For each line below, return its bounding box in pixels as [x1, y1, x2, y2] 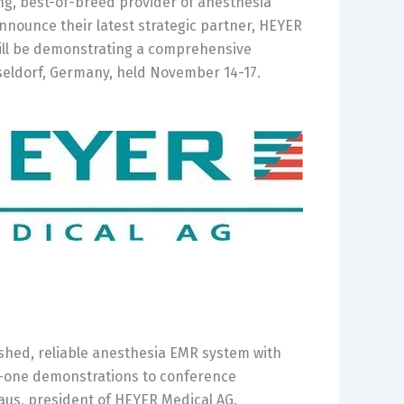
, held [109, 64, 150, 82]
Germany [50, 64, 109, 82]
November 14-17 [150, 64, 257, 82]
